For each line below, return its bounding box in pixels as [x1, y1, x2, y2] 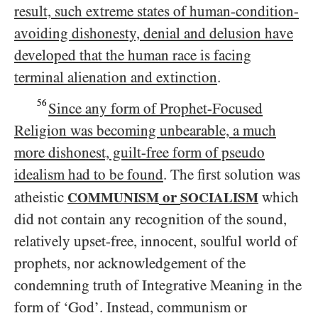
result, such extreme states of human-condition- [14, 3, 299, 20]
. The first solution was [163, 166, 300, 183]
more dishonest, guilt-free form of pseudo [14, 144, 265, 161]
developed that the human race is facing [14, 47, 251, 64]
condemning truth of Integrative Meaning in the [14, 277, 302, 294]
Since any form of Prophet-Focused [48, 100, 263, 117]
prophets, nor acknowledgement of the [14, 255, 246, 272]
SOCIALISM [180, 190, 258, 205]
